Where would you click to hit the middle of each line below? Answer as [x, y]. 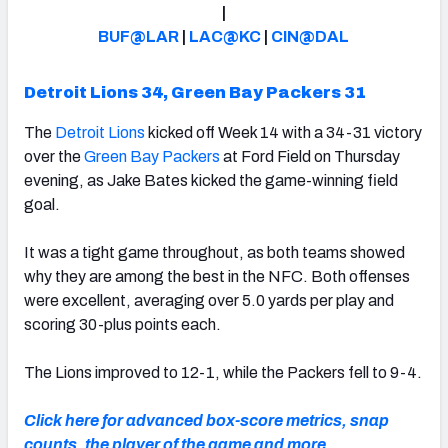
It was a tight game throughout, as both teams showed [214, 252]
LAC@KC [225, 36]
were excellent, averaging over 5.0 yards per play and [209, 300]
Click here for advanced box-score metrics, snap [206, 420]
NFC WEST [327, 114]
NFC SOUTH [205, 114]
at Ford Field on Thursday [310, 156]
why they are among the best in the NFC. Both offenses [217, 276]
